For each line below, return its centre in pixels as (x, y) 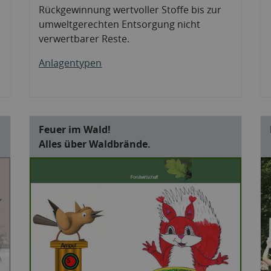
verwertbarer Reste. (84, 38)
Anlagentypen (70, 63)
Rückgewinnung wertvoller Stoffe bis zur (130, 9)
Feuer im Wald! (75, 129)
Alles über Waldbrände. (95, 144)
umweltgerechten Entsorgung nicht (120, 24)
